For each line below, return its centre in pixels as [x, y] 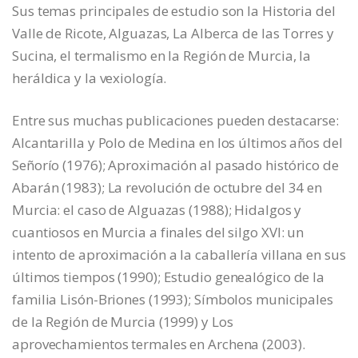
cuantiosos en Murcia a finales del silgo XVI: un [158, 232]
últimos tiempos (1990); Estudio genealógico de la [169, 276]
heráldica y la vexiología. [89, 78]
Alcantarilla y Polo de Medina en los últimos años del [177, 142]
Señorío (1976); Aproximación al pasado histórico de [175, 165]
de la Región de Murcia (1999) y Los [123, 321]
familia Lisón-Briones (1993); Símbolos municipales [173, 299]
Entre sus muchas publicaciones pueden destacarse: [176, 120]
